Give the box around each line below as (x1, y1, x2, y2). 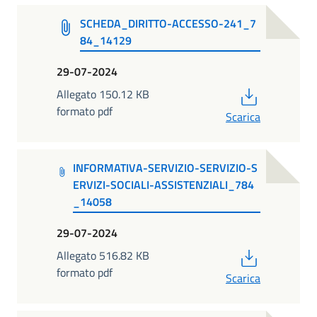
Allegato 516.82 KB (57, 246, 149, 264)
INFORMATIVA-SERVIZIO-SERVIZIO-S (72, 159, 258, 177)
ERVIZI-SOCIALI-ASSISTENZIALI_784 (72, 176, 254, 194)
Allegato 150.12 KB (57, 85, 149, 103)
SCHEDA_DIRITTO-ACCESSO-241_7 (80, 15, 257, 33)
